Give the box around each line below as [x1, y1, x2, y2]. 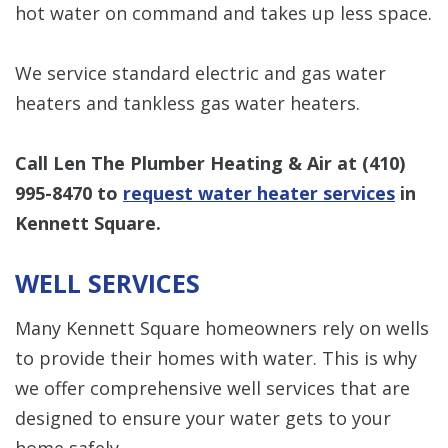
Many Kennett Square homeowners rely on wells [15, 315, 429, 340]
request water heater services [123, 180, 395, 205]
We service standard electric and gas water [15, 60, 386, 85]
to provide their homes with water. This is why [15, 345, 417, 370]
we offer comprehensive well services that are [15, 375, 410, 400]
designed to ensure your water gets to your [15, 405, 391, 430]
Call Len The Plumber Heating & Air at [15, 150, 362, 175]
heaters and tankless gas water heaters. [15, 90, 360, 115]
